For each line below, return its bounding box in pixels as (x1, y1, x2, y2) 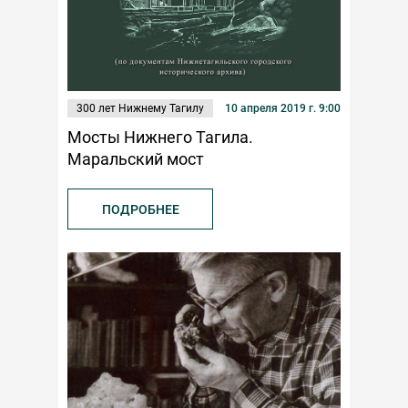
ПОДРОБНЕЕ (101, 201, 179, 217)
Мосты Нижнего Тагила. (67, 127, 253, 147)
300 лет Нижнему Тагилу (76, 101, 204, 115)
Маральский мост (67, 148, 204, 168)
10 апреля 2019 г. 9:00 (225, 101, 341, 115)
